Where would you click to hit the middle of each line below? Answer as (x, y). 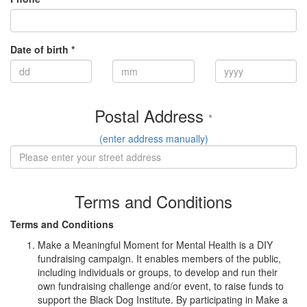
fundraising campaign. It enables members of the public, (159, 258)
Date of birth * (42, 49)
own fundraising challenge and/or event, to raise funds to (161, 285)
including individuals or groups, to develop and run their (158, 272)
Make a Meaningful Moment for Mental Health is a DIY (155, 244)
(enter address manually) (153, 138)
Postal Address (151, 115)
